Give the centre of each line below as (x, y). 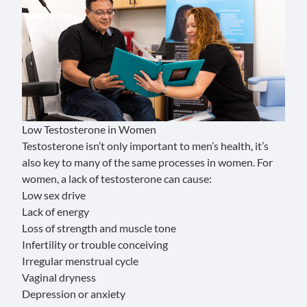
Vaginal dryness (59, 277)
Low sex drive (54, 195)
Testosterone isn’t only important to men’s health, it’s (145, 145)
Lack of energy (56, 211)
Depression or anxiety (74, 293)
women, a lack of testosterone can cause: (117, 178)
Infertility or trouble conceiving (95, 244)
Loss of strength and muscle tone (99, 228)
